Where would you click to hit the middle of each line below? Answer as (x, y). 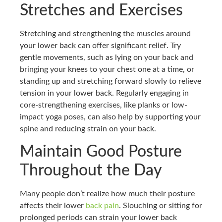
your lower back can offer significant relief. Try (100, 46)
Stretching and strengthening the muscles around (105, 34)
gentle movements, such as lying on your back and (107, 58)
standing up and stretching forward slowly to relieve (111, 82)
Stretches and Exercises (101, 11)
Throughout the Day (91, 170)
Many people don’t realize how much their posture (107, 194)
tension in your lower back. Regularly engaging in (104, 93)
